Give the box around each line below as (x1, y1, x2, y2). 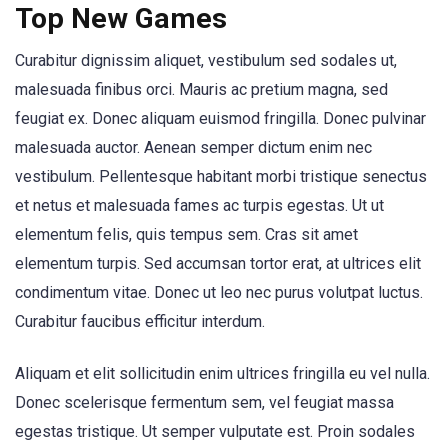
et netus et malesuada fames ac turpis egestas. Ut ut (15, 196, 384, 215)
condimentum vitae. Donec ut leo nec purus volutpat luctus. (15, 283, 423, 302)
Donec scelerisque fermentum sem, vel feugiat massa (15, 393, 394, 413)
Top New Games (15, 2, 227, 35)
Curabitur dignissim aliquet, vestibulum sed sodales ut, (15, 51, 397, 70)
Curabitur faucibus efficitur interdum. (15, 312, 265, 331)
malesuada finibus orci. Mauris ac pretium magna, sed (15, 80, 388, 99)
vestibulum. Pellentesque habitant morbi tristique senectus (15, 167, 427, 186)
